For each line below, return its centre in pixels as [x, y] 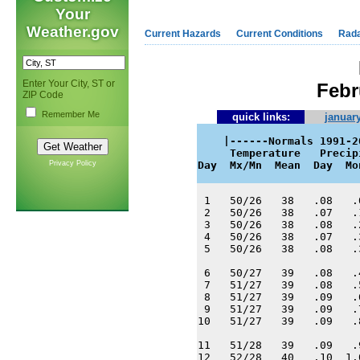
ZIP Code [43, 95]
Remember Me [71, 114]
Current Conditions [280, 34]
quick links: [261, 117]
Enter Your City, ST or [69, 84]
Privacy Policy [72, 163]
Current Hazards [183, 34]
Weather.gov [72, 32]
